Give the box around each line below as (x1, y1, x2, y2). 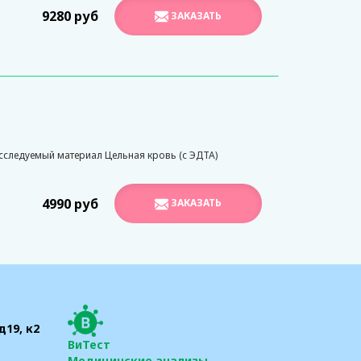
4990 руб (42, 194, 98, 213)
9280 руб (42, 7, 98, 26)
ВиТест (67, 336, 110, 352)
